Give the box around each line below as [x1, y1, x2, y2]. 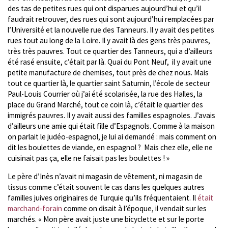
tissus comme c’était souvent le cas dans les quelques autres [8, 182, 205, 192]
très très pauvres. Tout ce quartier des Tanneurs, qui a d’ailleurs [8, 46, 213, 56]
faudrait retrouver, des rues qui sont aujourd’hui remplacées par [8, 14, 214, 24]
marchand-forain [8, 203, 62, 213]
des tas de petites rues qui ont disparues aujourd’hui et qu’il [8, 3, 201, 13]
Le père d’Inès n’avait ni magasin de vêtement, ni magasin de [8, 171, 203, 181]
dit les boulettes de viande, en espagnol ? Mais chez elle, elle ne [8, 142, 213, 152]
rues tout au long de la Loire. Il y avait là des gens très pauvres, [8, 35, 210, 45]
